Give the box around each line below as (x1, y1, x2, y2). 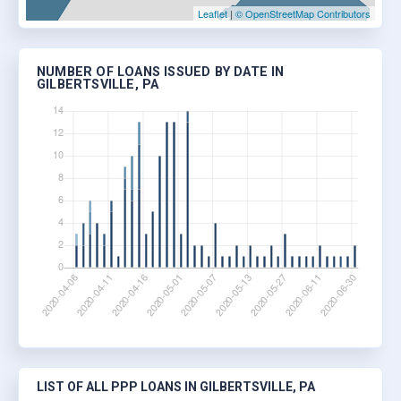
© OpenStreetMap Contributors (235, 6, 371, 21)
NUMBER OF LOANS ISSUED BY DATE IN (37, 64, 285, 81)
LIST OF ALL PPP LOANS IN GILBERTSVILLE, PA (37, 379, 315, 394)
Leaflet (198, 6, 227, 21)
